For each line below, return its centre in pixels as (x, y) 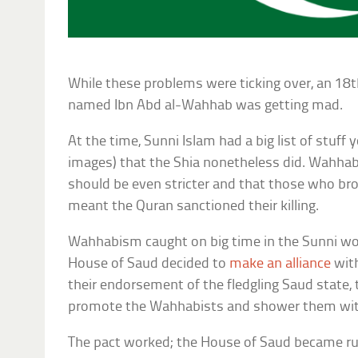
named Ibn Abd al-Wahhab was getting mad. (206, 105)
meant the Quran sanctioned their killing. (194, 206)
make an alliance (280, 264)
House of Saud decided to (149, 264)
